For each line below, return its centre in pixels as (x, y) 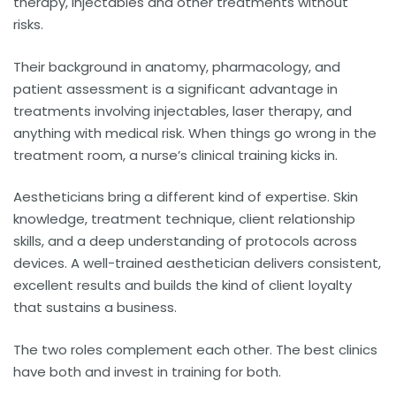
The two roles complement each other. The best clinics (195, 349)
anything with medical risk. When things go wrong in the (195, 133)
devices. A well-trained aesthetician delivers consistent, (197, 263)
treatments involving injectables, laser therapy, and (183, 110)
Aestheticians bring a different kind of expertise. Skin (186, 197)
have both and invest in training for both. (147, 371)
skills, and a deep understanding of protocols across (185, 241)
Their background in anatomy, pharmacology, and (177, 66)
